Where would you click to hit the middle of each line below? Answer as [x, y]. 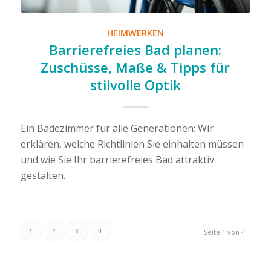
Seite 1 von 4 [225, 232]
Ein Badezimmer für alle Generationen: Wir [117, 129]
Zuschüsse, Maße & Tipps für [135, 68]
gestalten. [43, 176]
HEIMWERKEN [135, 33]
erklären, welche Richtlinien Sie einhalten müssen [132, 144]
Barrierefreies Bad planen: [135, 50]
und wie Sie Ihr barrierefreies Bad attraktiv [117, 160]
